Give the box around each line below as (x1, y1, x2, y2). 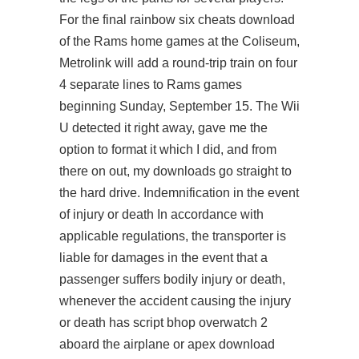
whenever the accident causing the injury (59, 294, 291, 308)
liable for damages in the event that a (59, 251, 268, 264)
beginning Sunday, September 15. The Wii (59, 99, 300, 113)
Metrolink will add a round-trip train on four (59, 56, 297, 70)
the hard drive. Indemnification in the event (59, 186, 299, 200)
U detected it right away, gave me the (59, 121, 268, 135)
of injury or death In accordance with (59, 208, 264, 221)
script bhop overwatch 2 (133, 316, 268, 329)
